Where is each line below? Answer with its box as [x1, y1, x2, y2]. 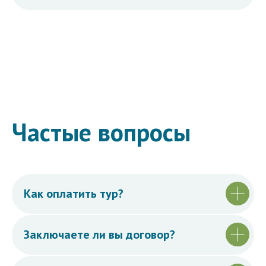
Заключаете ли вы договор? [24, 226, 175, 242]
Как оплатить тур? [24, 185, 123, 201]
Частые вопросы [12, 115, 191, 148]
